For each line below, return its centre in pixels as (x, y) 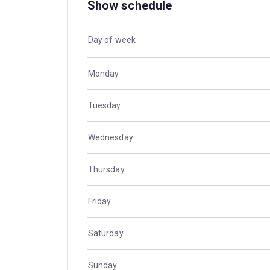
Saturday (105, 234)
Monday (103, 74)
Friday (99, 202)
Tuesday (104, 106)
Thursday (106, 170)
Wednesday (110, 138)
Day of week (112, 40)
